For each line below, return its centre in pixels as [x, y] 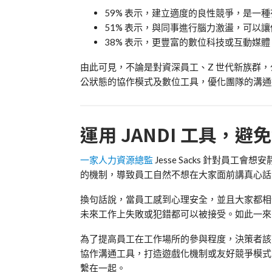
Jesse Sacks [179, 159]
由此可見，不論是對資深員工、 [144, 66]
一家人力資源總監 [117, 159]
